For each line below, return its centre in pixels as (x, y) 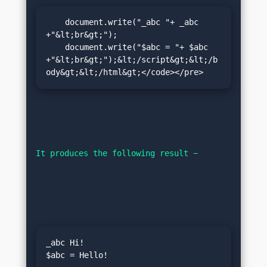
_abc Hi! (65, 242)
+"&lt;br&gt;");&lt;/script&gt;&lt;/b (132, 60)
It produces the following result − (117, 153)
